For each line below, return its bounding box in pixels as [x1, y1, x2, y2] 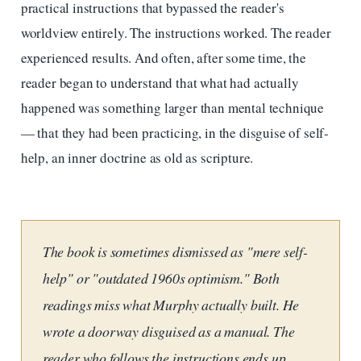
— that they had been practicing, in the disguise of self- [20, 123, 330, 143]
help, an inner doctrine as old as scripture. [20, 148, 254, 168]
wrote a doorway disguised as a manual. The [42, 321, 295, 341]
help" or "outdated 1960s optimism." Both [42, 268, 280, 288]
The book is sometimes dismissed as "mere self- [42, 241, 308, 261]
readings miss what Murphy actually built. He [42, 294, 300, 314]
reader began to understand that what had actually [20, 73, 299, 93]
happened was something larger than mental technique [20, 98, 325, 118]
